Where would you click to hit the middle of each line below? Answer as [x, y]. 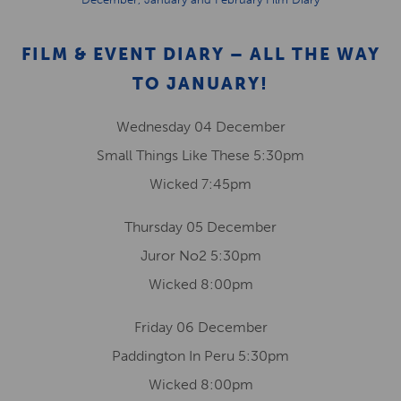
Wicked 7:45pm [200, 184]
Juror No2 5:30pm [200, 256]
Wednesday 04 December [200, 127]
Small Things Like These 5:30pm [200, 155]
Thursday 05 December [200, 227]
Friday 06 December [200, 327]
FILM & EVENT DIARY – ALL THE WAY [200, 54]
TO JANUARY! [200, 84]
